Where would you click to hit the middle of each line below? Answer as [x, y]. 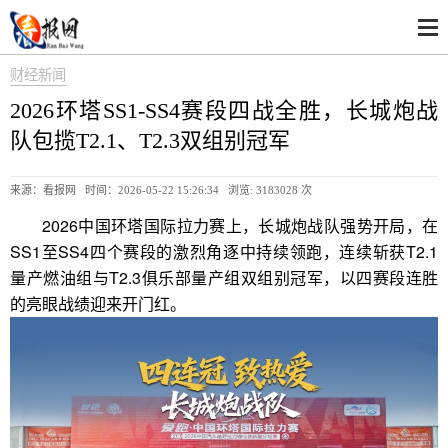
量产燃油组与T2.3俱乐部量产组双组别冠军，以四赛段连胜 [224, 277]
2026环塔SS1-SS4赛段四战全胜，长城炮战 [224, 110]
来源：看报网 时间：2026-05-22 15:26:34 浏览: [133, 190]
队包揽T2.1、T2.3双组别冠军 [150, 140]
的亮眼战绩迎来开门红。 [98, 303]
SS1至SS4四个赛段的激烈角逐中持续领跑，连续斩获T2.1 [224, 251]
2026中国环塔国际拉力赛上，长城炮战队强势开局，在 [240, 225]
